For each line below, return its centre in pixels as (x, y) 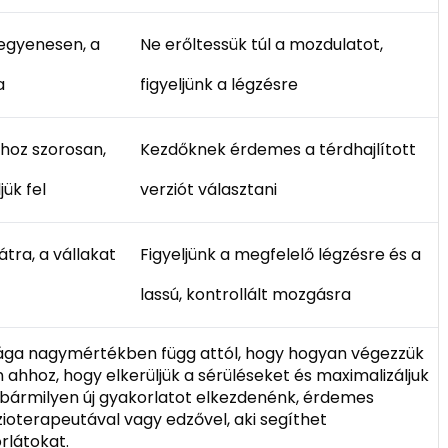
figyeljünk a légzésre (219, 84)
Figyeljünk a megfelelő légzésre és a (281, 254)
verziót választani (209, 189)
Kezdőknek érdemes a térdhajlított (278, 149)
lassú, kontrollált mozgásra (246, 294)
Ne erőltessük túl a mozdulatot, (262, 44)
